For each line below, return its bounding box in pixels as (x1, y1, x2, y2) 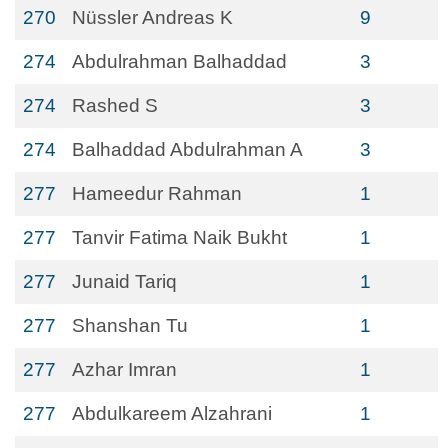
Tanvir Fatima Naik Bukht (72, 227, 287, 248)
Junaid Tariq (72, 271, 177, 292)
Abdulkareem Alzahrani (72, 403, 272, 424)
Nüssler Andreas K (72, 7, 233, 28)
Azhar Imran (72, 359, 177, 380)
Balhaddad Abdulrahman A (72, 139, 303, 160)
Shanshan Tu (72, 315, 188, 336)
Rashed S (72, 95, 158, 116)
